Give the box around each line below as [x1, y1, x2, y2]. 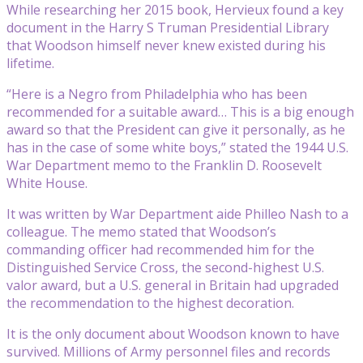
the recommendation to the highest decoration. [6, 293, 294, 312]
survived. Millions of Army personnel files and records [6, 342, 331, 361]
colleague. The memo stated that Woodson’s [6, 222, 276, 241]
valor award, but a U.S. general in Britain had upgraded [6, 275, 339, 294]
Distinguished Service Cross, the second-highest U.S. [6, 258, 324, 276]
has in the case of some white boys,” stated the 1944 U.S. [6, 138, 348, 156]
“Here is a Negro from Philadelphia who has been [6, 84, 307, 103]
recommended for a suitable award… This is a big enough [6, 102, 354, 121]
